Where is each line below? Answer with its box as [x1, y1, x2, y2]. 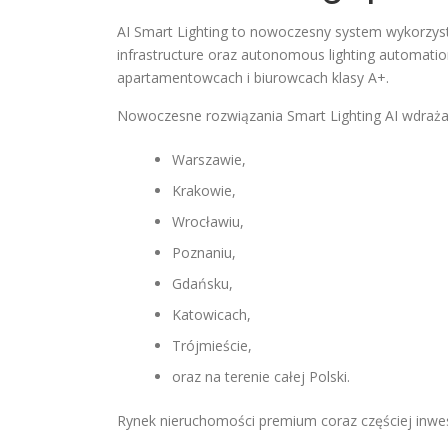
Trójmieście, [172, 336, 252, 355]
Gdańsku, [172, 274, 233, 293]
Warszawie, [172, 150, 246, 169]
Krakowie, [172, 181, 236, 200]
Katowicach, [172, 305, 251, 324]
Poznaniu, [172, 243, 236, 262]
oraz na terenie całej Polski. [172, 367, 350, 386]
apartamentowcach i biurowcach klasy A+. [117, 68, 389, 87]
